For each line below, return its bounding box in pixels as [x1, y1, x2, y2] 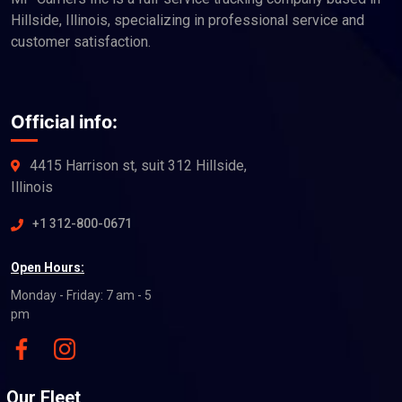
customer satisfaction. [11, 32, 151, 50]
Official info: [11, 110, 118, 133]
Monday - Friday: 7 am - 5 [11, 287, 152, 302]
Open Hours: [11, 259, 84, 275]
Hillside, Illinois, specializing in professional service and [11, 11, 364, 29]
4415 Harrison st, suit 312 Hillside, [30, 156, 247, 174]
